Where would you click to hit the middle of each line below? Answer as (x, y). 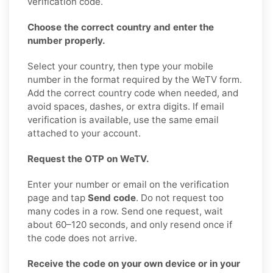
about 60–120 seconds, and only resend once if (130, 225)
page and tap (58, 198)
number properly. (66, 41)
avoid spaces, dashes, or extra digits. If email (126, 107)
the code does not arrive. (82, 238)
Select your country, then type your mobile (120, 66)
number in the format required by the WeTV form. (135, 80)
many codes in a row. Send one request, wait (125, 211)
